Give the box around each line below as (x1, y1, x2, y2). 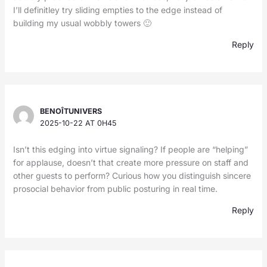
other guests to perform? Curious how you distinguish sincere (13, 170, 251, 181)
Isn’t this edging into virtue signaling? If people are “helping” (13, 144, 248, 155)
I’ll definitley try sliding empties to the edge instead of (13, 5, 222, 15)
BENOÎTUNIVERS (40, 107, 103, 116)
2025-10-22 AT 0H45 (40, 119, 117, 128)
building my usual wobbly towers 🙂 (13, 18, 151, 29)
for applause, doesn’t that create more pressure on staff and (13, 157, 249, 168)
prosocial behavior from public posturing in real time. (13, 184, 218, 194)
